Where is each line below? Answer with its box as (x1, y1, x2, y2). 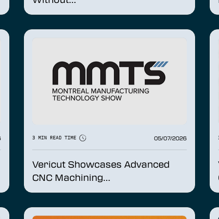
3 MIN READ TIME (32, 135, 79, 141)
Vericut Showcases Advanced (32, 157, 170, 171)
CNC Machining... (32, 171, 110, 184)
